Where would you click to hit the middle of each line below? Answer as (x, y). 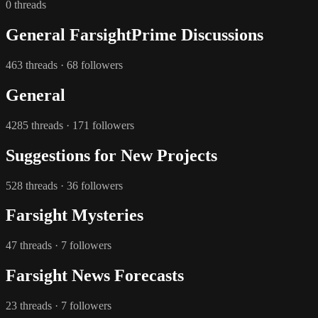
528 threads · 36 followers (64, 185)
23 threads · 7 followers (59, 306)
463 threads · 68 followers (64, 65)
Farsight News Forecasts (95, 276)
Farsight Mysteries (75, 215)
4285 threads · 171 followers (70, 125)
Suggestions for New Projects (111, 155)
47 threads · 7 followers (59, 246)
